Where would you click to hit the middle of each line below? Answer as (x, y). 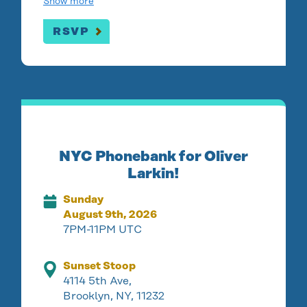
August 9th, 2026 (110, 214)
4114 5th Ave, (98, 281)
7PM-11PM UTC (103, 230)
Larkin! (153, 173)
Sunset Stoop (100, 266)
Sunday (84, 199)
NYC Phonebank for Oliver (153, 156)
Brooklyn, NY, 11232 (114, 296)
